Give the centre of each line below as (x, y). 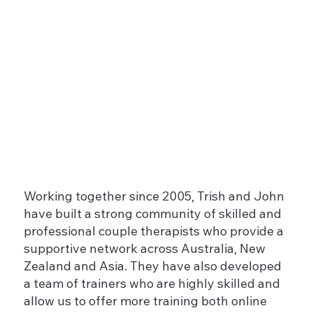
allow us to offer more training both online (146, 303)
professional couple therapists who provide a (154, 233)
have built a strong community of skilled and (153, 216)
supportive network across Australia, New (145, 250)
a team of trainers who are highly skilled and (152, 285)
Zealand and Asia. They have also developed (153, 268)
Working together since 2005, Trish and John (154, 198)
